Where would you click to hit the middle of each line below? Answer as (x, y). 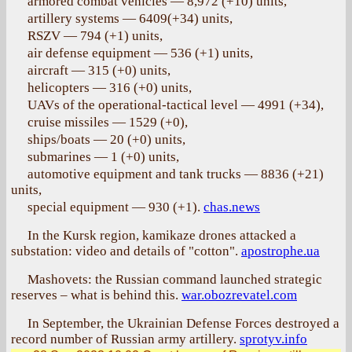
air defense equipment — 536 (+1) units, (140, 53)
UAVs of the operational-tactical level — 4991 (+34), (176, 105)
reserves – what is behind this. (96, 295)
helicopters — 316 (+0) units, (110, 88)
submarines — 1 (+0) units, (103, 157)
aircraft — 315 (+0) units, (99, 70)
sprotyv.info (273, 339)
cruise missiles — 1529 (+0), (108, 122)
